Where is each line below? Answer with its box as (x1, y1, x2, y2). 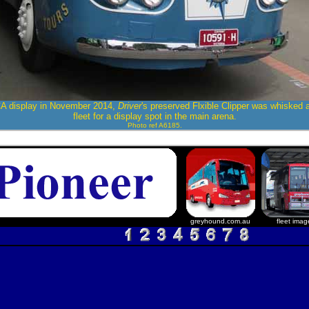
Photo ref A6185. (127, 121, 182, 129)
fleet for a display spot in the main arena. (72, 110, 237, 121)
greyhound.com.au (190, 217, 250, 225)
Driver (117, 100, 141, 111)
